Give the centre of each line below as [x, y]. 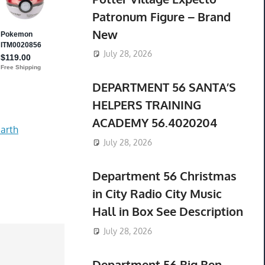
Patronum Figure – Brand [161, 16]
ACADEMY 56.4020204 [154, 123]
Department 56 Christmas [164, 176]
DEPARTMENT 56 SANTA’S [164, 87]
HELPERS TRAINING [146, 105]
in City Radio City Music [157, 194]
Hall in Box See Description [167, 211]
